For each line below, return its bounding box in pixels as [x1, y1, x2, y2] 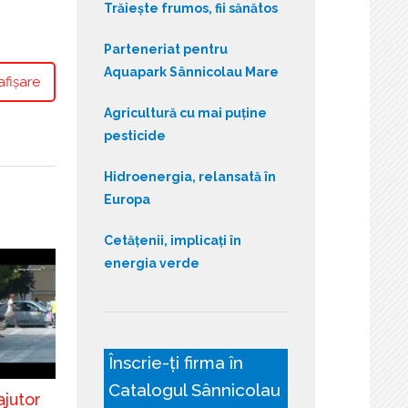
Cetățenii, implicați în [103, 232, 241, 248]
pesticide [103, 127, 166, 143]
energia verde [103, 255, 199, 270]
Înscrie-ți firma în [107, 352, 243, 372]
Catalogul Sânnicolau [107, 379, 280, 400]
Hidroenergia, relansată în [103, 168, 276, 184]
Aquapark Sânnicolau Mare [103, 64, 279, 79]
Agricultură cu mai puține [103, 105, 267, 120]
